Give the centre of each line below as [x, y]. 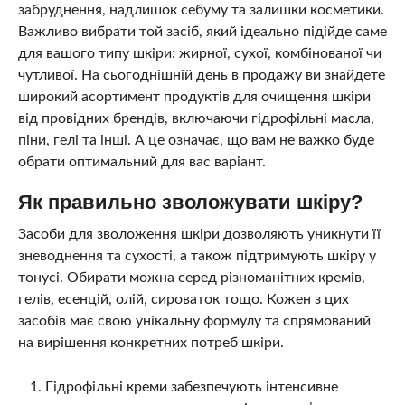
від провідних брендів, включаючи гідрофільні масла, [196, 119]
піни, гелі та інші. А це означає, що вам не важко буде [196, 141]
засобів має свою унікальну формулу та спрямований [194, 321]
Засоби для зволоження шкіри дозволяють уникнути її [199, 235]
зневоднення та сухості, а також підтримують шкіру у [197, 256]
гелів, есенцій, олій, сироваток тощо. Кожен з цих [183, 300]
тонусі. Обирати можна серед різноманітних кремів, [191, 278]
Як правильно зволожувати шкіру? [190, 202]
